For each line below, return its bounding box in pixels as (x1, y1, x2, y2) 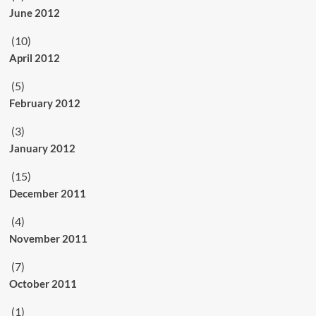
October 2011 (8, 277, 77, 290)
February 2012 (8, 97, 80, 109)
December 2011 (8, 187, 86, 200)
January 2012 (8, 142, 75, 154)
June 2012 (8, 6, 60, 19)
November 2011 (8, 232, 87, 245)
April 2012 (8, 51, 60, 64)
